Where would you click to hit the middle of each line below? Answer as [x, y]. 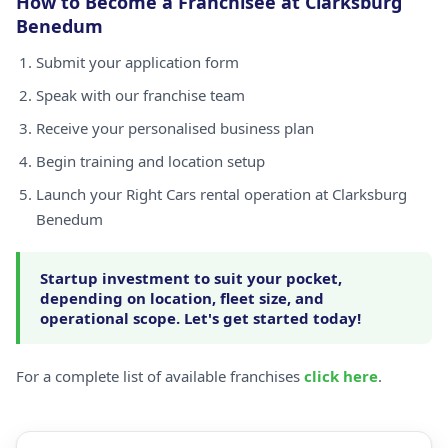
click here [341, 376]
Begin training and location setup [150, 161]
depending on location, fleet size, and [182, 298]
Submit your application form [137, 62]
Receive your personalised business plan [175, 128]
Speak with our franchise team [140, 95]
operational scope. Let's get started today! [200, 318]
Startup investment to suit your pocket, [191, 278]
